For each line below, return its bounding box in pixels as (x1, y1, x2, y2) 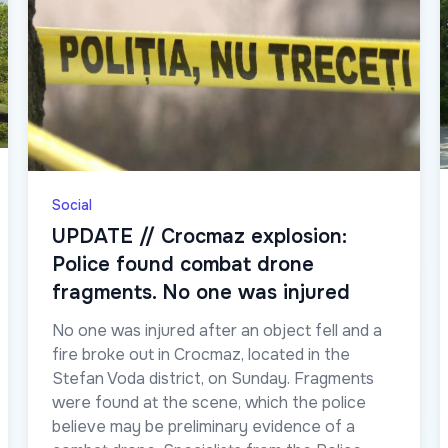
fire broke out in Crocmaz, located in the (52, 344, 350, 366)
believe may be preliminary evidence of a (52, 416, 355, 438)
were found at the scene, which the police (52, 392, 366, 414)
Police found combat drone (52, 252, 314, 278)
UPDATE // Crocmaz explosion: (52, 224, 347, 250)
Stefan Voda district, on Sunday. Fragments (52, 368, 374, 390)
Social (52, 196, 92, 215)
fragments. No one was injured (52, 280, 350, 306)
